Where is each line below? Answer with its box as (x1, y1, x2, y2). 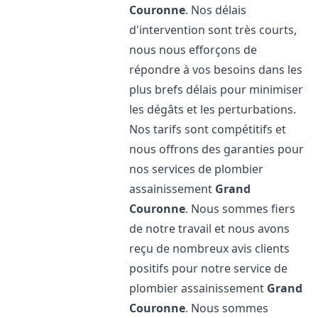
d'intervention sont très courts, (129, 22, 297, 38)
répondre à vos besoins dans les (129, 62, 303, 77)
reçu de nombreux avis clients (129, 241, 290, 256)
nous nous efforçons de (129, 42, 258, 57)
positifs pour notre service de (129, 261, 288, 276)
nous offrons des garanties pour (129, 141, 305, 157)
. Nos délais (185, 2, 247, 18)
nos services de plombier (129, 161, 264, 177)
